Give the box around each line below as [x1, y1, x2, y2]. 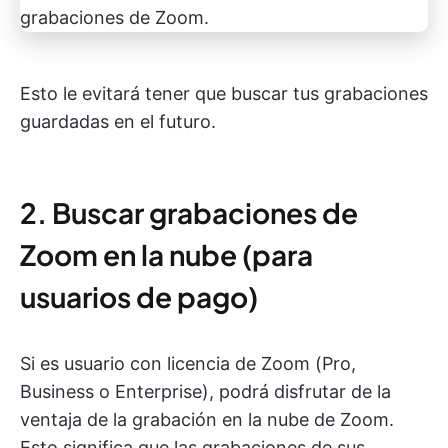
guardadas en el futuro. [20, 111, 216, 132]
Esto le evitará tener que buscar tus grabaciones [20, 83, 428, 104]
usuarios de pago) [20, 279, 258, 314]
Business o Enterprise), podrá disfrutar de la [20, 381, 391, 402]
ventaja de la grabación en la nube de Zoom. [20, 409, 394, 430]
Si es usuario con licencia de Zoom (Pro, [20, 353, 356, 374]
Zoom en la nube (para [20, 237, 313, 272]
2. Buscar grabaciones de [20, 195, 358, 230]
